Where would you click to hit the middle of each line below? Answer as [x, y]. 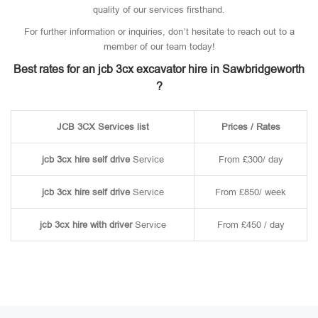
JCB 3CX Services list [103, 127]
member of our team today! [159, 46]
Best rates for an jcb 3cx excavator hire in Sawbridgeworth [159, 69]
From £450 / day [251, 225]
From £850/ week [251, 192]
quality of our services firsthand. [159, 10]
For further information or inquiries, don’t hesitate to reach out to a [159, 32]
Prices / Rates [251, 127]
